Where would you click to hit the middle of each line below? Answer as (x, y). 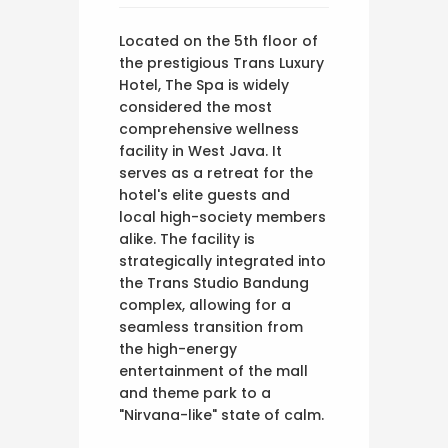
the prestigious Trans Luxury (221, 63)
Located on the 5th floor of (218, 41)
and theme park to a (195, 393)
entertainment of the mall (213, 371)
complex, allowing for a (205, 305)
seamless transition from (211, 327)
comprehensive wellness (209, 129)
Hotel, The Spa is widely (204, 85)
